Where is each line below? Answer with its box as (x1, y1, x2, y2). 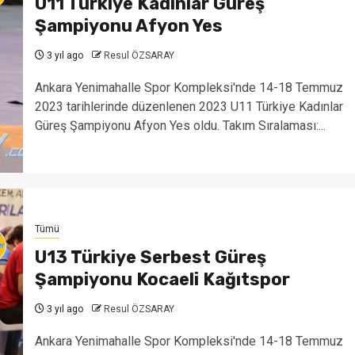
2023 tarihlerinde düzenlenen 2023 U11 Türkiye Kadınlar (34, 98, 343, 114)
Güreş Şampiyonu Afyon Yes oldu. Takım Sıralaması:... (34, 117, 326, 133)
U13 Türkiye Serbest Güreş (34, 246, 266, 268)
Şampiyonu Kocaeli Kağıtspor (34, 268, 290, 290)
